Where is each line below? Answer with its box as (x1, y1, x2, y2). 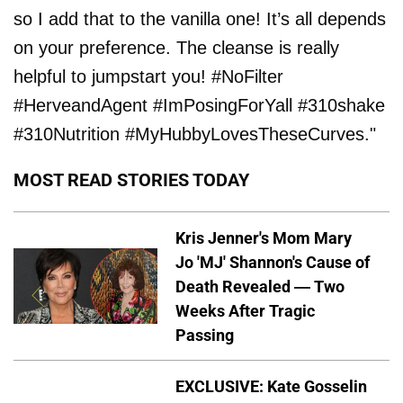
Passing (175, 325, 234, 345)
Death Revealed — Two (175, 276, 345, 296)
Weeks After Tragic (175, 300, 315, 320)
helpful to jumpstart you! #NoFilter (13, 66, 283, 86)
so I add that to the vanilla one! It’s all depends (13, 8, 386, 29)
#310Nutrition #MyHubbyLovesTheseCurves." (13, 123, 376, 144)
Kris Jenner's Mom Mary (175, 228, 352, 247)
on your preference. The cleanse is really (13, 37, 339, 58)
